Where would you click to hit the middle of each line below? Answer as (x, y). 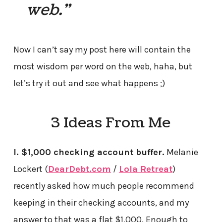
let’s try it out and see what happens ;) (89, 83)
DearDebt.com (79, 169)
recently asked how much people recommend (104, 186)
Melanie (181, 152)
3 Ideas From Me (111, 123)
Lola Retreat (145, 169)
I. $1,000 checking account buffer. (89, 152)
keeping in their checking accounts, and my (101, 203)
